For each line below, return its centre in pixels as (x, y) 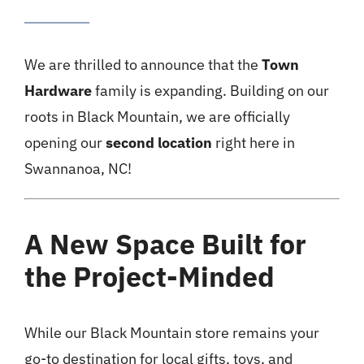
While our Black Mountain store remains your (171, 332)
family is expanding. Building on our (210, 91)
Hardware (58, 91)
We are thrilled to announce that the (143, 65)
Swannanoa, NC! (78, 169)
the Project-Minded (149, 277)
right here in (253, 143)
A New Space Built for (165, 244)
